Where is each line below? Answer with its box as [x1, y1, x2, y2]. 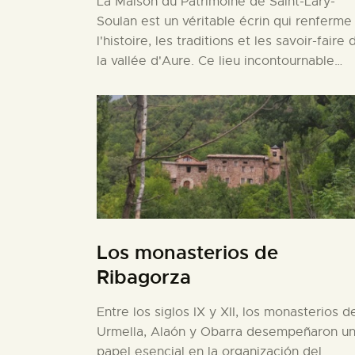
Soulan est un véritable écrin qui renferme [97, 13, 352, 30]
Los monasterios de [97, 241, 278, 265]
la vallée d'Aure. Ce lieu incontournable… [97, 53, 342, 70]
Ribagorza [97, 265, 191, 290]
